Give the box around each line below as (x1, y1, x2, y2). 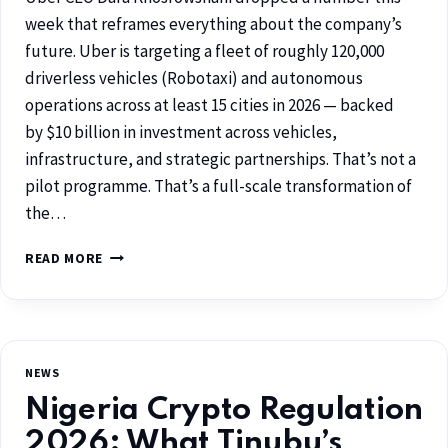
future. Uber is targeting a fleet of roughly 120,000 (25, 40, 384, 63)
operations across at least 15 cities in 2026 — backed (25, 94, 394, 117)
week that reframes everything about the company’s (25, 13, 402, 36)
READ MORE (25, 250, 104, 268)
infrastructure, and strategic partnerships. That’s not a (25, 148, 416, 171)
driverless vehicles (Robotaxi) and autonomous (25, 67, 363, 90)
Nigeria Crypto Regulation (25, 395, 423, 427)
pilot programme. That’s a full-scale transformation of (25, 175, 412, 198)
